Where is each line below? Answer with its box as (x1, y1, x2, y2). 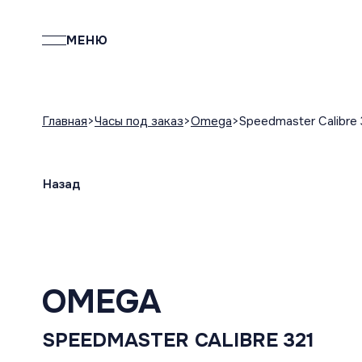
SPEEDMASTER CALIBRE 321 (42, 328, 314, 352)
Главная (42, 113, 87, 129)
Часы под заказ (95, 113, 183, 129)
